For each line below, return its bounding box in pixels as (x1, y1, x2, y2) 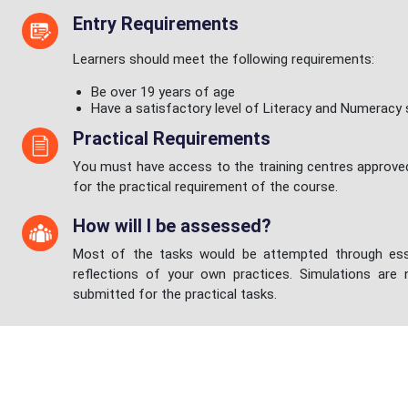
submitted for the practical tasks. (73, 286, 277, 302)
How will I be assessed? (73, 215, 271, 237)
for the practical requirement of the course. (73, 178, 338, 195)
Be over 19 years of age (91, 84, 235, 100)
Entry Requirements (73, 13, 239, 35)
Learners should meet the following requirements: (73, 51, 374, 67)
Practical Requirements (73, 127, 270, 149)
